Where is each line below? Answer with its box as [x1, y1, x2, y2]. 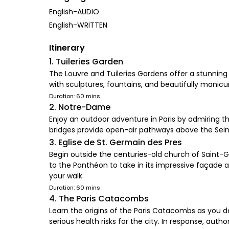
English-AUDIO [49, 7, 99, 17]
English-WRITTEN [49, 20, 107, 30]
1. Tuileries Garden [49, 56, 123, 67]
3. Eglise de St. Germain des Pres [49, 136, 182, 148]
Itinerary [49, 42, 85, 54]
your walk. [49, 171, 84, 181]
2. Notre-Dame [49, 101, 110, 113]
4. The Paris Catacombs [49, 193, 149, 204]
